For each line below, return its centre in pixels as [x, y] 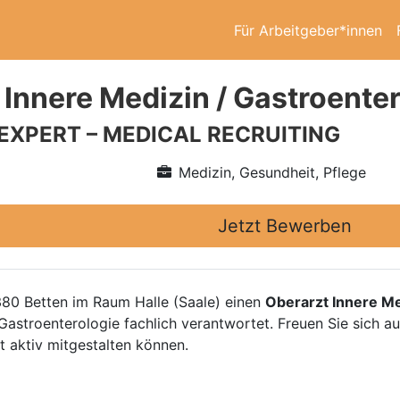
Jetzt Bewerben [285, 226]
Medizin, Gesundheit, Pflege [272, 172]
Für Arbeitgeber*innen [308, 30]
